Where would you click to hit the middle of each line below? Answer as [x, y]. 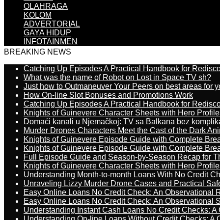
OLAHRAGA [46, 6]
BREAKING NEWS [38, 52]
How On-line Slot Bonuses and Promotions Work [108, 95]
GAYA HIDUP [47, 33]
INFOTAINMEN [51, 41]
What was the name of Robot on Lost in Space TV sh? [117, 77]
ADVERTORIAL [52, 24]
